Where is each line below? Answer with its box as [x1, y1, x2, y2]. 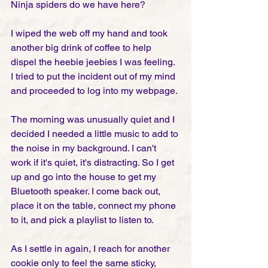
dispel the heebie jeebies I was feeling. [11, 56, 177, 68]
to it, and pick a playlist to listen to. [11, 214, 154, 226]
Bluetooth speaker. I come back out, [11, 185, 163, 197]
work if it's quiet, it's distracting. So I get [11, 157, 176, 169]
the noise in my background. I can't [11, 142, 159, 154]
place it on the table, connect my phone [11, 200, 178, 212]
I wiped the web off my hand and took [11, 28, 170, 39]
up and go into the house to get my [11, 171, 159, 183]
